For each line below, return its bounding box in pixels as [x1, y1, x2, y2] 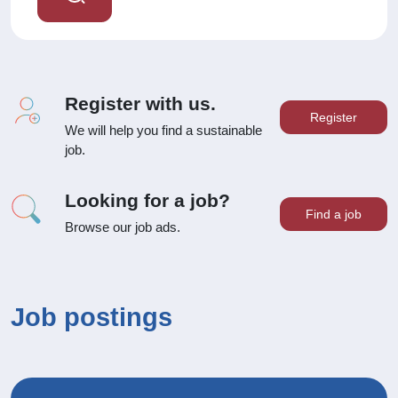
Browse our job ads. [64, 219, 180, 235]
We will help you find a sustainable [64, 123, 262, 139]
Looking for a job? [64, 190, 230, 211]
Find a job [305, 207, 362, 222]
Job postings [11, 303, 172, 332]
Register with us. [64, 93, 216, 115]
